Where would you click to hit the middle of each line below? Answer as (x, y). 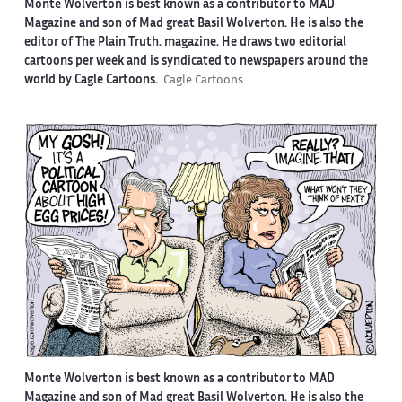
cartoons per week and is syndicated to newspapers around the (196, 61)
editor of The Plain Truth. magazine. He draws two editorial (185, 43)
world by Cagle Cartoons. (93, 80)
